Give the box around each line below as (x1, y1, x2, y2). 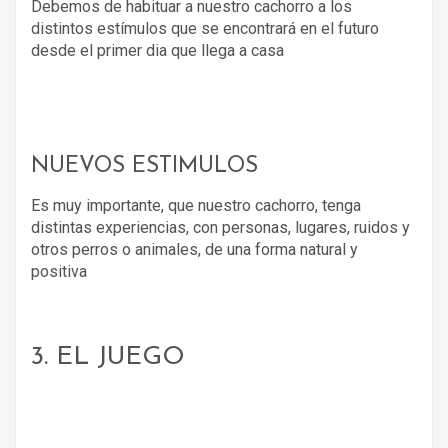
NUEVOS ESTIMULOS (31, 154, 258, 178)
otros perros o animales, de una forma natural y (31, 239, 358, 259)
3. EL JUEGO (31, 343, 185, 371)
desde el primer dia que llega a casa (31, 40, 284, 60)
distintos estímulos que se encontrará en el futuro (31, 18, 379, 38)
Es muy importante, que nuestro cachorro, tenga (31, 195, 361, 215)
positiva (31, 261, 87, 281)
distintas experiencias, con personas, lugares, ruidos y (31, 217, 410, 237)
